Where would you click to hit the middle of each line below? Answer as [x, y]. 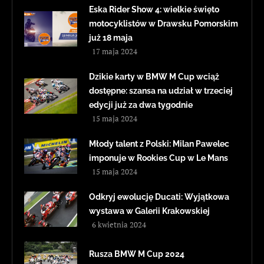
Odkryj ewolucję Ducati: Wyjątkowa [159, 197]
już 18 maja [111, 37]
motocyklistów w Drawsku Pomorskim [164, 23]
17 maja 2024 [115, 51]
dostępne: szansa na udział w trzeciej [161, 90]
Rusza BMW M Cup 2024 [137, 254]
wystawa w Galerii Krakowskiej [149, 211]
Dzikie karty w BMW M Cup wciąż [154, 76]
